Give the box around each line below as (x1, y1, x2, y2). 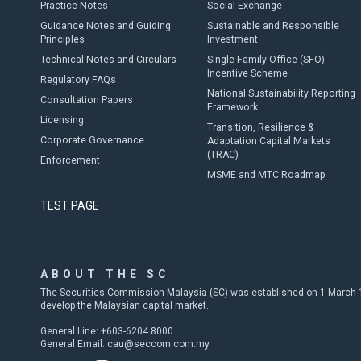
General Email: (40, 338, 107, 350)
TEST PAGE (40, 199, 99, 212)
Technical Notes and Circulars (40, 54, 176, 65)
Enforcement (40, 155, 100, 166)
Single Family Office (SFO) (206, 54, 325, 65)
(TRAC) (206, 149, 239, 160)
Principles (40, 34, 85, 45)
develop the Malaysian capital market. (40, 300, 209, 311)
